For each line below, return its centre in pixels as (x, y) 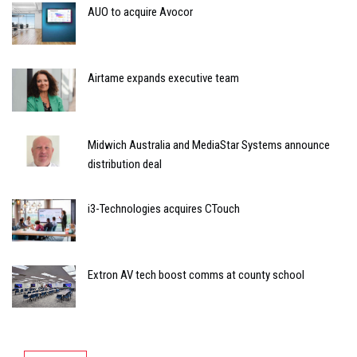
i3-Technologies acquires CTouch (164, 208)
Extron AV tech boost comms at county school (196, 275)
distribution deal (125, 164)
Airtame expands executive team (163, 78)
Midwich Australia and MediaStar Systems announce (209, 145)
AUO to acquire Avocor (140, 12)
